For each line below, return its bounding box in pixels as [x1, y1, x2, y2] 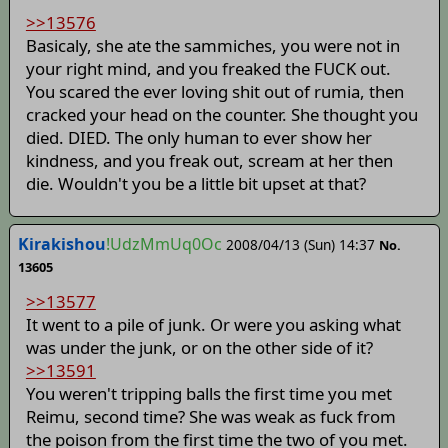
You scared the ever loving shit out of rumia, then [25, 79, 404, 103]
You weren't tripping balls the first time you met [25, 382, 392, 406]
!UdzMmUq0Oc [105, 232, 222, 255]
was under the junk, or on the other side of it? [25, 336, 373, 360]
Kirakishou [17, 232, 106, 255]
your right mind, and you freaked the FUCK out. [25, 56, 391, 80]
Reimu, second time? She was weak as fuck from [25, 405, 396, 429]
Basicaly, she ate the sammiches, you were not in [25, 33, 400, 57]
